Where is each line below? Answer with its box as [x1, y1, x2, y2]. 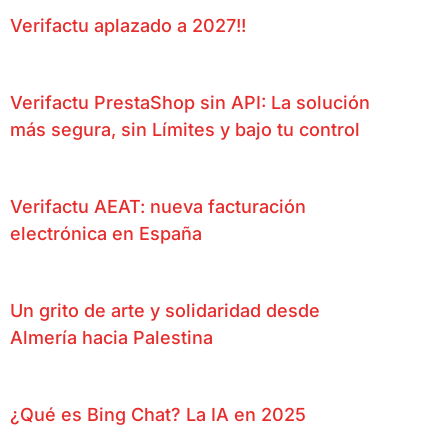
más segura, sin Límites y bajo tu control [10, 118, 360, 140]
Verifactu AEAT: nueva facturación [10, 195, 306, 217]
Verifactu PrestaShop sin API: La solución [10, 91, 370, 113]
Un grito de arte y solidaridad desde [10, 299, 320, 321]
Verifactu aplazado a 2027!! [10, 14, 246, 36]
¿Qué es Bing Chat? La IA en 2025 [10, 403, 306, 425]
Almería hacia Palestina [10, 326, 213, 348]
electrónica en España [10, 222, 202, 244]
